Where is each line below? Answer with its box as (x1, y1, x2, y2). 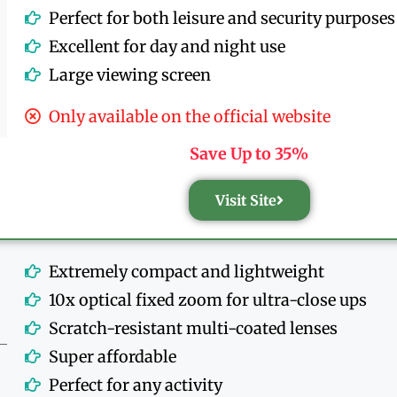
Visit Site (214, 191, 276, 209)
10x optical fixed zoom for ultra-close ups (49, 289, 368, 310)
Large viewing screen (49, 64, 212, 85)
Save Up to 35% (190, 143, 309, 164)
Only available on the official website (49, 105, 331, 127)
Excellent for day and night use (49, 35, 286, 57)
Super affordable (49, 346, 177, 367)
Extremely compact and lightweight (49, 261, 325, 282)
